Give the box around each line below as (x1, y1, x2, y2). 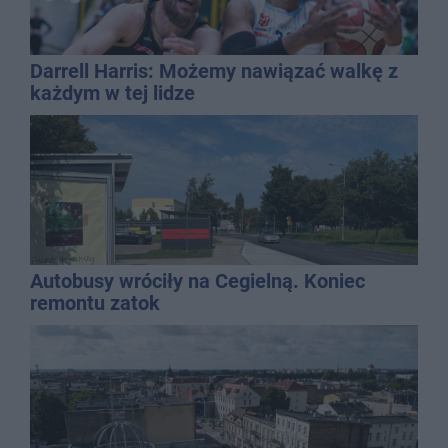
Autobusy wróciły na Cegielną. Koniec (30, 269, 365, 294)
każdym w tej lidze (30, 81, 195, 106)
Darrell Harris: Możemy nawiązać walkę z (30, 59, 398, 84)
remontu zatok (30, 291, 160, 316)
